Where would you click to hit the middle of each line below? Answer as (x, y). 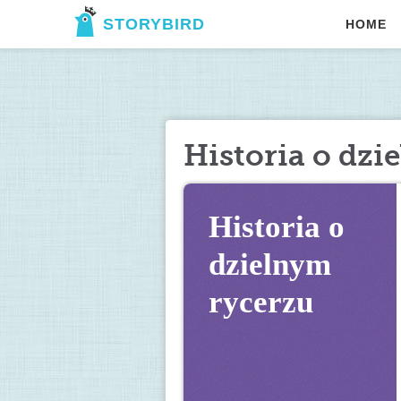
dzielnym (270, 264)
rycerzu (261, 302)
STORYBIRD (154, 24)
